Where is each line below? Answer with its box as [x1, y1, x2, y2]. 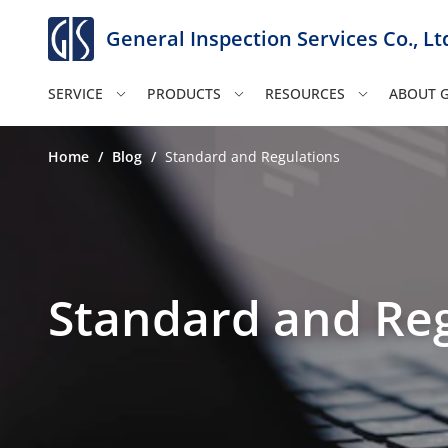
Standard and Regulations [165, 147, 340, 166]
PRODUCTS [147, 84, 221, 103]
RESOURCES [265, 84, 345, 103]
